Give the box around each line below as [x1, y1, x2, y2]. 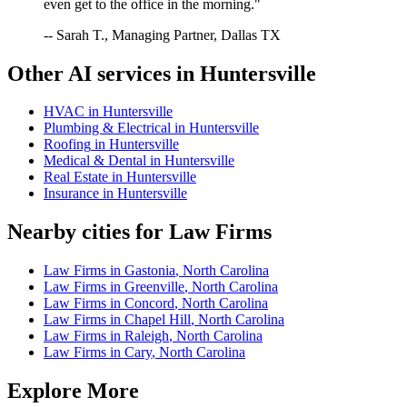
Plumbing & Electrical [44, 120, 171, 136]
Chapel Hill [124, 312, 191, 328]
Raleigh [124, 328, 169, 344]
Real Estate [44, 169, 108, 185]
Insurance [44, 185, 99, 202]
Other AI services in [7, 61, 200, 85]
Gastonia [124, 263, 175, 279]
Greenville [124, 279, 184, 295]
